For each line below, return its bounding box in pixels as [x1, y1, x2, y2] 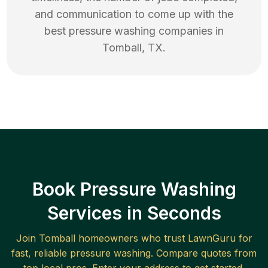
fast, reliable [11, 247, 70, 260]
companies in [156, 25, 224, 38]
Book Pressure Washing [32, 178, 236, 200]
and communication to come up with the [35, 8, 233, 21]
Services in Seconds [47, 202, 221, 224]
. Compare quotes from [151, 247, 257, 260]
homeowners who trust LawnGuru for [75, 232, 252, 245]
